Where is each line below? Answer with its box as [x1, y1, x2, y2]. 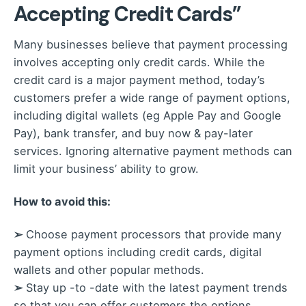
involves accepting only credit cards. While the [14, 55, 265, 70]
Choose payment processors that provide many [23, 227, 281, 242]
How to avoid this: [14, 195, 111, 209]
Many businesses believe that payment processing [14, 38, 288, 52]
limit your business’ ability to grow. [14, 162, 199, 176]
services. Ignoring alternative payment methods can [14, 144, 292, 158]
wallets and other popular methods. [14, 263, 204, 277]
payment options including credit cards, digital [14, 245, 262, 260]
